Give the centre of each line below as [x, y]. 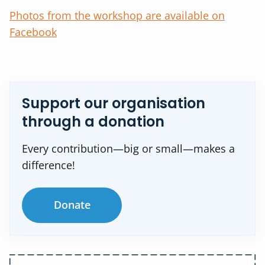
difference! [49, 165]
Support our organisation [114, 104]
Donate [72, 205]
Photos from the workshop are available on [117, 16]
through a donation [93, 122]
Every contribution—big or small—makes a [128, 149]
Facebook [33, 32]
